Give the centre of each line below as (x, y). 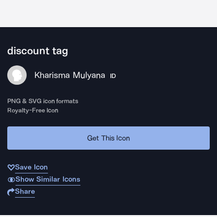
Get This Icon (108, 138)
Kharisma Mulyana (70, 75)
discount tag (38, 51)
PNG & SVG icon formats (43, 101)
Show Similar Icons (48, 179)
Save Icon (31, 167)
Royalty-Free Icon (33, 110)
